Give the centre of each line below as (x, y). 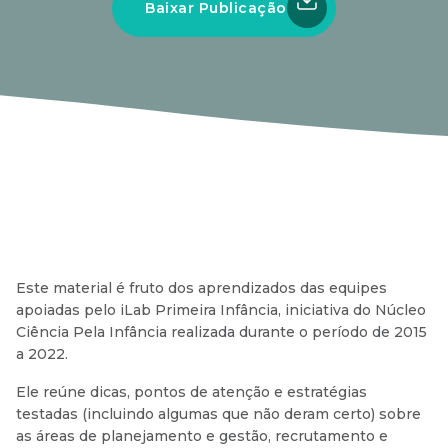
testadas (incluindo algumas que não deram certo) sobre (218, 414)
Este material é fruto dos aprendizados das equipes (201, 288)
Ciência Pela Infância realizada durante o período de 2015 (221, 332)
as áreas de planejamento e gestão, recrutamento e (202, 436)
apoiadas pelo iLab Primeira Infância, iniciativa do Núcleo (221, 310)
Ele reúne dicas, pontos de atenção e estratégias (191, 392)
